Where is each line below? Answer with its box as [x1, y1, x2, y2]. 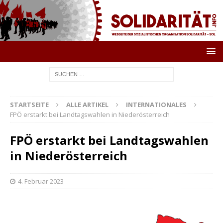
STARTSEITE [10, 100, 49, 109]
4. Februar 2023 [18, 176, 64, 186]
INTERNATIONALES [126, 100, 187, 109]
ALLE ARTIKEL [66, 100, 109, 109]
